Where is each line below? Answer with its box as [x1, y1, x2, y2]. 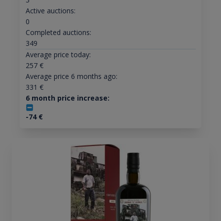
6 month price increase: [25, 93, 110, 103]
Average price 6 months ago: [25, 72, 117, 81]
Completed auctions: [25, 28, 91, 37]
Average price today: [25, 50, 91, 60]
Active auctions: [25, 6, 75, 16]
